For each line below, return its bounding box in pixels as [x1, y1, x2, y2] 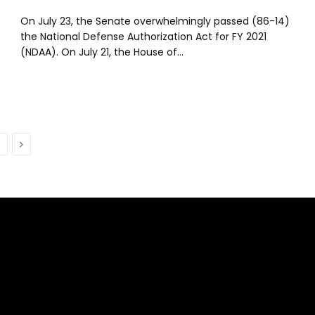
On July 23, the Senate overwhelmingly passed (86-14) [20, 13, 290, 28]
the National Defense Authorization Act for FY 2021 [20, 29, 267, 44]
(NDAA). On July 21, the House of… [20, 44, 184, 59]
